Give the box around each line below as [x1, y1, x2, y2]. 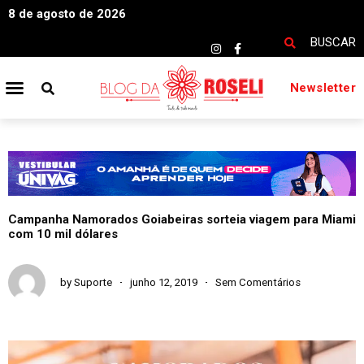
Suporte [71, 275, 112, 288]
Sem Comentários [215, 275, 301, 288]
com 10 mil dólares [8, 226, 118, 241]
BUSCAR [310, 35, 356, 50]
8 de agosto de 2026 [8, 6, 126, 21]
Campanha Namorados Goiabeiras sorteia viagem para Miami [8, 211, 356, 227]
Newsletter [290, 80, 356, 95]
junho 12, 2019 [130, 275, 197, 288]
